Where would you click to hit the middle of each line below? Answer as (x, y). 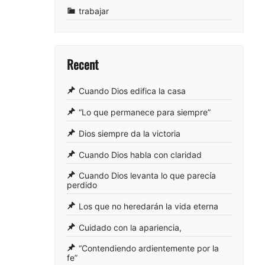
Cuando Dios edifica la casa (132, 91)
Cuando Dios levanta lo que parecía (147, 176)
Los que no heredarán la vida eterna (148, 206)
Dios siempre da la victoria (130, 134)
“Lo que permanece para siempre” (145, 112)
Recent (83, 64)
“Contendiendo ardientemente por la (149, 248)
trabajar (94, 11)
